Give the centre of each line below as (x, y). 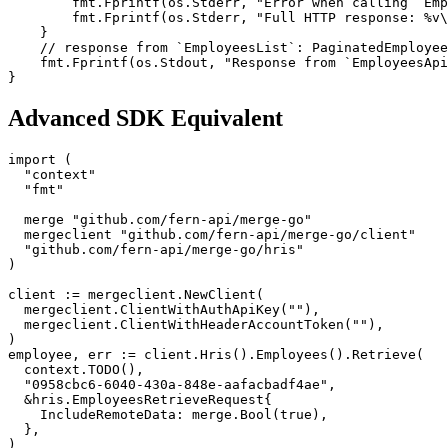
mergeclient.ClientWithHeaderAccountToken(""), (196, 325)
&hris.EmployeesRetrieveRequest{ (140, 400)
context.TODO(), (76, 370)
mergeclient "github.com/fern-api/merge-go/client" (212, 235)
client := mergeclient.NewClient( (136, 295)
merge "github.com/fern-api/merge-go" (160, 220)
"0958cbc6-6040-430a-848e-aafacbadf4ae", (172, 385)
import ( (40, 160)
